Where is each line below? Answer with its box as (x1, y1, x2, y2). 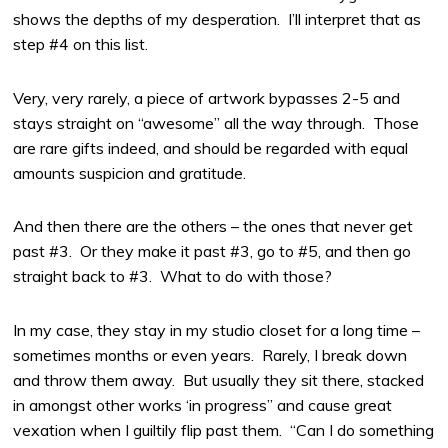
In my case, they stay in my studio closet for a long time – (13, 320, 421, 341)
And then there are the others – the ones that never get (13, 216, 414, 237)
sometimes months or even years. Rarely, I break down (13, 345, 408, 366)
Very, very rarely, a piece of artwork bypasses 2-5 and (13, 87, 401, 108)
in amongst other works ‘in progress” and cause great (13, 395, 393, 416)
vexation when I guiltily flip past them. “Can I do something (13, 420, 435, 441)
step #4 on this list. (13, 33, 149, 54)
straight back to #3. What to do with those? (13, 266, 333, 287)
